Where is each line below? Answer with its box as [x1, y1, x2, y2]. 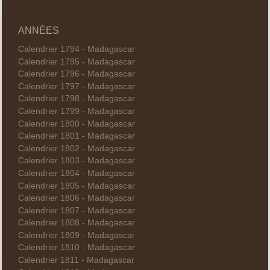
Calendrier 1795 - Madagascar [17, 57, 135, 66]
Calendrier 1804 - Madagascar [17, 168, 135, 178]
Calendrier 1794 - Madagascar [17, 44, 135, 54]
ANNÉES [17, 25, 59, 36]
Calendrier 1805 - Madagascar [17, 181, 135, 190]
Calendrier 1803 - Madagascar [17, 156, 135, 166]
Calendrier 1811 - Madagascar [17, 256, 134, 265]
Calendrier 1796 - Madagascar [17, 69, 135, 79]
